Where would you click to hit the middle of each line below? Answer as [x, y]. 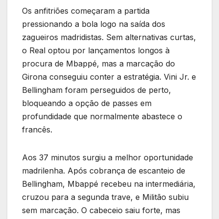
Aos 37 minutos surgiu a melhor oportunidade [108, 158]
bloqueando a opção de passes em [87, 103]
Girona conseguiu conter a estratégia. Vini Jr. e [109, 77]
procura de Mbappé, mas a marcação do [99, 64]
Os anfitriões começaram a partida [86, 11]
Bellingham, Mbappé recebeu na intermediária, [109, 184]
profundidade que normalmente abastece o [102, 117]
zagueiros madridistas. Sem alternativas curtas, [109, 37]
